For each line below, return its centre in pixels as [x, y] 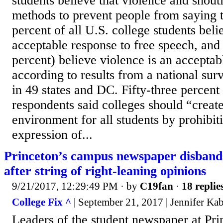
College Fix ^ [42, 202]
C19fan [157, 186]
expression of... [52, 135]
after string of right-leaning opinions [105, 171]
